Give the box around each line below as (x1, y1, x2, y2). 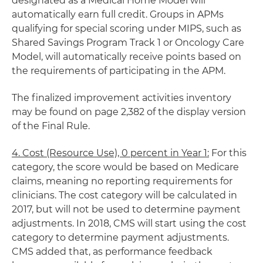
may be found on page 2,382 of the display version (12, 106, 246, 117)
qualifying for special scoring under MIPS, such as (12, 23, 241, 34)
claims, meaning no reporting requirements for (12, 176, 232, 187)
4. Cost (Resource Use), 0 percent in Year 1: (12, 147, 209, 159)
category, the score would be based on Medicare (12, 161, 239, 173)
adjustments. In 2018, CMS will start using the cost (12, 218, 247, 229)
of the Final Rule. (12, 120, 90, 131)
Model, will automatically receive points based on (12, 51, 241, 62)
